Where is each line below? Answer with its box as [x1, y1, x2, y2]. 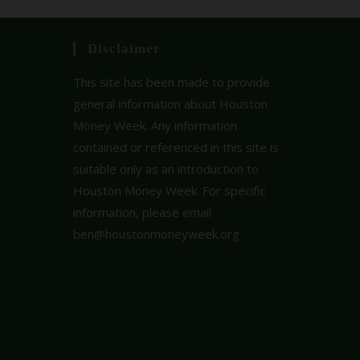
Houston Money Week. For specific [73, 182, 266, 199]
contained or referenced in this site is [73, 139, 279, 156]
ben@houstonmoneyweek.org [73, 226, 239, 243]
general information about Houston [73, 96, 268, 112]
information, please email [73, 204, 211, 221]
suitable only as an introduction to [73, 161, 259, 178]
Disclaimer [88, 41, 161, 57]
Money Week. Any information [73, 117, 237, 134]
